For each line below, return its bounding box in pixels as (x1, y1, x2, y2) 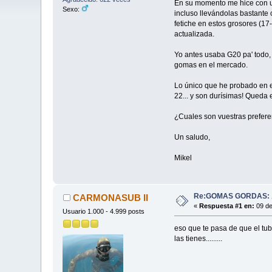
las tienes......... (174, 234, 222, 243)
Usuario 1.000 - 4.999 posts (63, 208, 145, 216)
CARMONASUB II (72, 192, 148, 203)
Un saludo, (174, 132, 210, 141)
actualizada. (174, 29, 214, 38)
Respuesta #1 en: (199, 202, 255, 210)
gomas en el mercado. (174, 60, 248, 69)
